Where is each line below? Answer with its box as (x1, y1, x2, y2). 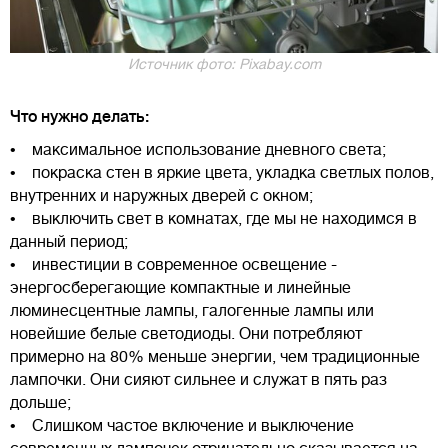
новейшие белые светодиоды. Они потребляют (10, 324, 362, 343)
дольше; (10, 393, 75, 412)
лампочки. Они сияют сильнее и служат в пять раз (10, 370, 387, 389)
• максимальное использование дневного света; (10, 140, 386, 159)
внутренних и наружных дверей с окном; (10, 186, 313, 205)
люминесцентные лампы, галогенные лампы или (10, 301, 374, 320)
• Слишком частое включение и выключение (10, 416, 354, 435)
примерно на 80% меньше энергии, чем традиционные (10, 347, 420, 366)
